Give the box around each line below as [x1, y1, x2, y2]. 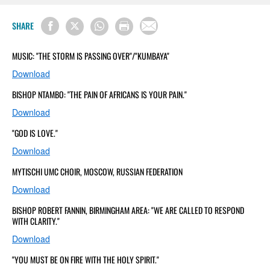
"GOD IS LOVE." [12, 126, 58, 139]
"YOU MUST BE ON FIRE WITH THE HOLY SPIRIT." [12, 253, 159, 266]
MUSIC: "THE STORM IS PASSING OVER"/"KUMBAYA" [12, 49, 169, 62]
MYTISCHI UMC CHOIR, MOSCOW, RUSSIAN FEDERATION [12, 165, 183, 178]
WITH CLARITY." [12, 214, 60, 227]
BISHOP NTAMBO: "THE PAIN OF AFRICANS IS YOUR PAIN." [12, 87, 187, 101]
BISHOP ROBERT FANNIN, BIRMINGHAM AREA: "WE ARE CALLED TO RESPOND [12, 203, 244, 216]
